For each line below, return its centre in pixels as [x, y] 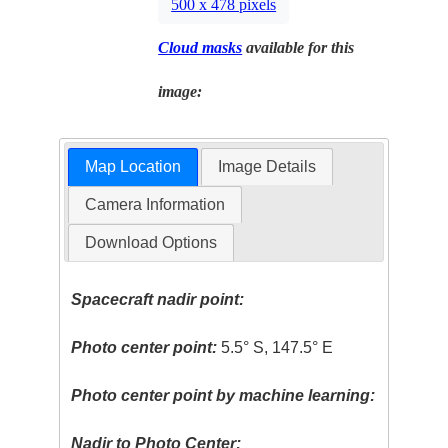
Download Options [150, 242]
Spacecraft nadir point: [158, 299]
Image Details [267, 166]
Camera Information [154, 204]
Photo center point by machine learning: [223, 395]
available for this [298, 48]
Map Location [132, 166]
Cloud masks [200, 48]
